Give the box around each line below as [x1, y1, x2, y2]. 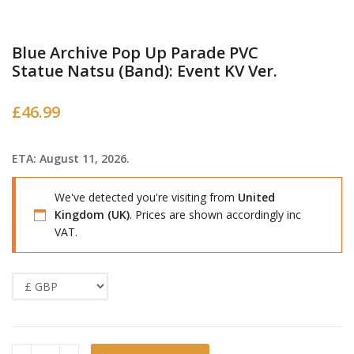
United [238, 189, 275, 205]
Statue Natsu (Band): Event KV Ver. [12, 60, 277, 82]
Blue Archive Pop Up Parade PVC [12, 42, 258, 64]
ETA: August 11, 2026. [12, 151, 130, 167]
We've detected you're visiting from [55, 189, 238, 205]
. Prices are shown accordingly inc [130, 206, 301, 222]
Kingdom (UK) [55, 206, 130, 222]
